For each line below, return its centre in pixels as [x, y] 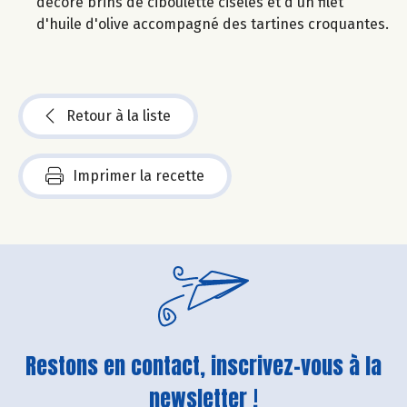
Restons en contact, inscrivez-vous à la [203, 366]
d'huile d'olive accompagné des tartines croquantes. [213, 25]
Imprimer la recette [139, 176]
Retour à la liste [119, 116]
